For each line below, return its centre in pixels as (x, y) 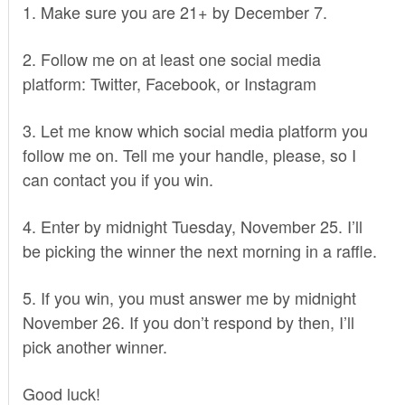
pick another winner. (94, 346)
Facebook (180, 83)
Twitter (113, 83)
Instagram (280, 83)
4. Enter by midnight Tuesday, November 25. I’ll (192, 226)
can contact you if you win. (118, 179)
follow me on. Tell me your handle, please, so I (189, 154)
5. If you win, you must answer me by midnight (189, 297)
